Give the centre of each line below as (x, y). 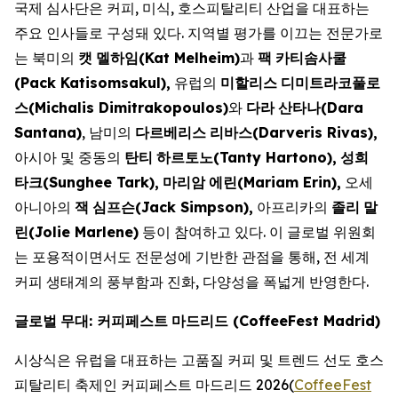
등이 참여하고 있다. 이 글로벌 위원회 (257, 232)
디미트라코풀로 (330, 83)
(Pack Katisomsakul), (92, 83)
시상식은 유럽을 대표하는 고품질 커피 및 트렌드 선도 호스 (199, 360)
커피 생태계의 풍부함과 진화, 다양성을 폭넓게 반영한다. (191, 282)
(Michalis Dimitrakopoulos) (128, 107)
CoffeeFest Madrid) (310, 321)
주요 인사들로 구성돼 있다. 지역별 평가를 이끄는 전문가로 (199, 33)
